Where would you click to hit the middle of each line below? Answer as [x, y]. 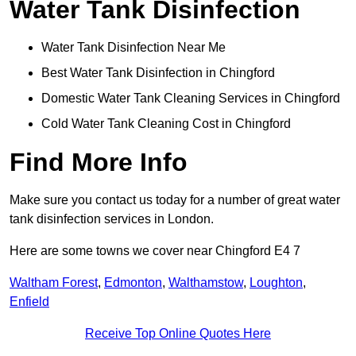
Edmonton [133, 283]
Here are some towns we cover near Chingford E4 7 [155, 251]
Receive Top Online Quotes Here [178, 334]
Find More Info [99, 163]
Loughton [276, 283]
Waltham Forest [54, 283]
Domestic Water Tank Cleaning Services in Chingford [191, 99]
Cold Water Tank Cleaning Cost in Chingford [166, 124]
